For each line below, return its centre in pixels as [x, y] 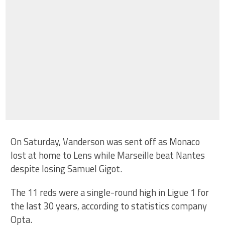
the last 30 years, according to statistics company [109, 206]
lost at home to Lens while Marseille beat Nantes [108, 155]
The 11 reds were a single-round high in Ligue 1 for [110, 193]
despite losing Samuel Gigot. [68, 169]
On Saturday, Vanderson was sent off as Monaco [105, 142]
